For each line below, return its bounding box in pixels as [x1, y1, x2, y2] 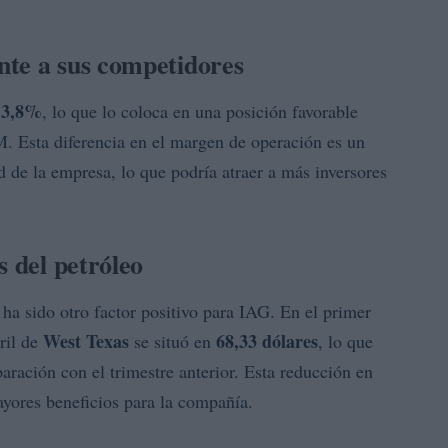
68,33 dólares [216, 328, 318, 354]
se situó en [129, 329, 216, 353]
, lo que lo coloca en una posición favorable [42, 99, 358, 123]
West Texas [43, 328, 129, 354]
